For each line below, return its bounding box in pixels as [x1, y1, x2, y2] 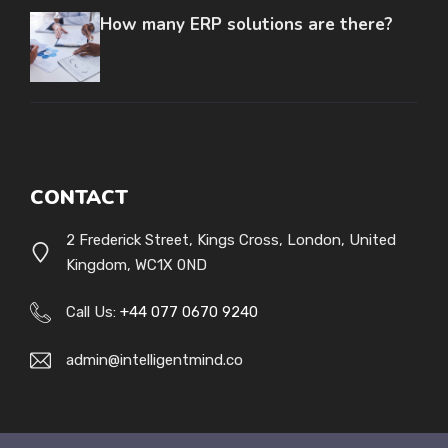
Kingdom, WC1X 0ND [66, 255, 207, 274]
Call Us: [66, 303, 120, 322]
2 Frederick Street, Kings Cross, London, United [66, 230, 396, 249]
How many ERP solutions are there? [100, 12, 393, 36]
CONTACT [30, 183, 128, 211]
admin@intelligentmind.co [66, 350, 243, 369]
